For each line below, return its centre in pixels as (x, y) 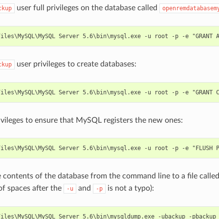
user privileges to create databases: (75, 64)
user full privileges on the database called (87, 8)
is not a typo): (130, 188)
